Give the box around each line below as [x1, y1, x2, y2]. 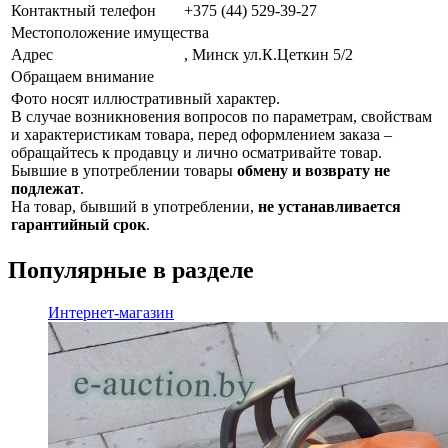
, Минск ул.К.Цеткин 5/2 [184, 46, 353, 64]
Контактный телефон [11, 2, 156, 20]
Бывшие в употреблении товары [11, 162, 237, 180]
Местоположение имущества [11, 24, 209, 42]
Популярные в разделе [8, 257, 254, 284]
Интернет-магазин [48, 303, 174, 321]
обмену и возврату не [237, 162, 390, 180]
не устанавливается [258, 198, 401, 216]
